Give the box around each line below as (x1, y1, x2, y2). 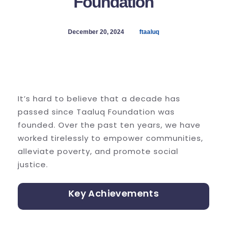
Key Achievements (68, 186, 159, 200)
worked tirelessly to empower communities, (18, 133, 203, 143)
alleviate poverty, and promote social (18, 146, 178, 157)
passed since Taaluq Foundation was (18, 106, 175, 117)
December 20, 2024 (68, 28, 124, 35)
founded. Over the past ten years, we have (18, 120, 201, 130)
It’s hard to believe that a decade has (18, 93, 180, 104)
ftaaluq (139, 28, 159, 35)
